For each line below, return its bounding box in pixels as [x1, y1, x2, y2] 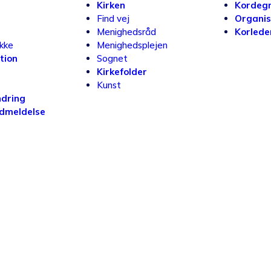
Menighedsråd [97, 26, 156, 38]
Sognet [97, 53, 128, 64]
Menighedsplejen [97, 39, 168, 51]
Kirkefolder [97, 66, 147, 77]
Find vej [97, 13, 129, 24]
